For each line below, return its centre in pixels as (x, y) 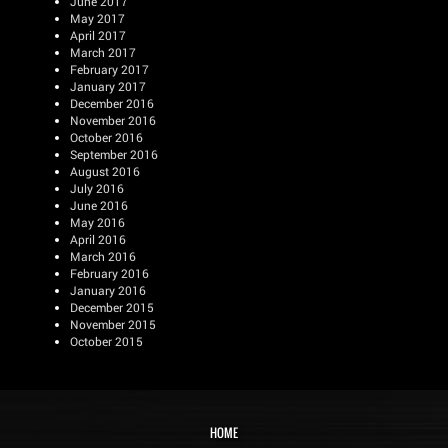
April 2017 (98, 35)
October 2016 (106, 137)
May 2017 (97, 18)
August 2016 (105, 171)
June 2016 (99, 205)
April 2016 (98, 239)
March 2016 (103, 256)
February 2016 (109, 273)
